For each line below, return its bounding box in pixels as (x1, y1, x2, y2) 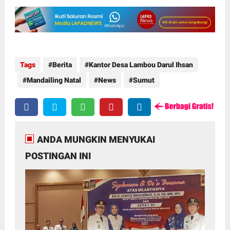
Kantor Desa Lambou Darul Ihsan (88, 60, 193, 69)
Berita (52, 60, 72, 69)
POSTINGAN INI (25, 150, 91, 161)
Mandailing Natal (26, 75, 81, 84)
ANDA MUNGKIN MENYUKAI (36, 133, 155, 145)
